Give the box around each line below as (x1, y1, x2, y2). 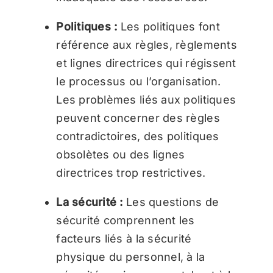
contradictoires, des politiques (56, 129, 219, 143)
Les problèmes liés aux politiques (56, 93, 236, 106)
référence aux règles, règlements (56, 38, 237, 51)
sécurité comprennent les (56, 213, 195, 227)
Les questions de (122, 195, 219, 208)
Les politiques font (117, 19, 220, 33)
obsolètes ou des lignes (56, 147, 185, 161)
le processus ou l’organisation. (56, 74, 221, 88)
